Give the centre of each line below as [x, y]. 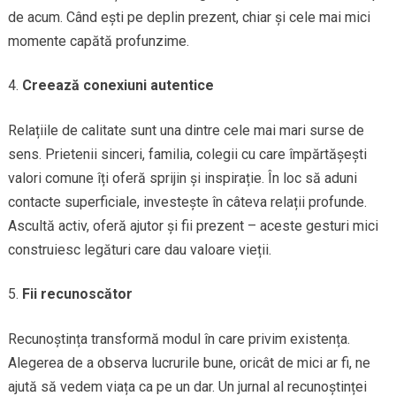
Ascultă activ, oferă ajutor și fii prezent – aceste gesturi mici [193, 226]
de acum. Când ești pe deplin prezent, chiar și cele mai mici [189, 18]
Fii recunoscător [77, 294]
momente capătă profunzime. [98, 42]
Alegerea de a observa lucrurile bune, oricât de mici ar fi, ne [189, 363]
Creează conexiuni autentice [118, 86]
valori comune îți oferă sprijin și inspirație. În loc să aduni [182, 179]
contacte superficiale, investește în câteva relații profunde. [187, 202]
